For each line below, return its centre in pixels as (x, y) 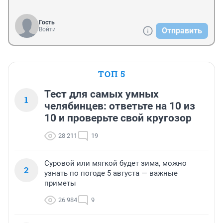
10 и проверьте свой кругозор (118, 118)
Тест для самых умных (102, 94)
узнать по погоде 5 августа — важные (111, 173)
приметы (60, 183)
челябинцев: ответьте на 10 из (120, 106)
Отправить (182, 31)
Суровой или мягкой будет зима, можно (115, 164)
